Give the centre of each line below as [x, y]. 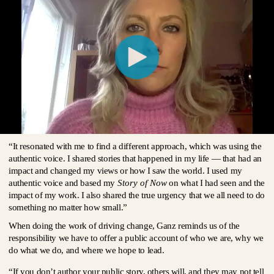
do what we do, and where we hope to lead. [87, 250]
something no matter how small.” [68, 207]
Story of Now [142, 183]
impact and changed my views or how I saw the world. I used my [125, 171]
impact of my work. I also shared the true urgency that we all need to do [137, 195]
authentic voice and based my [63, 183]
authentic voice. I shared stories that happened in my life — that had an [135, 158]
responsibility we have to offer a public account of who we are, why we [136, 238]
